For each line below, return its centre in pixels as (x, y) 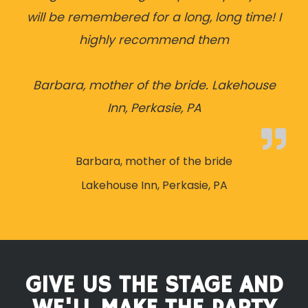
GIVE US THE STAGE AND (154, 286)
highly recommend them (154, 40)
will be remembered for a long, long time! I (154, 18)
